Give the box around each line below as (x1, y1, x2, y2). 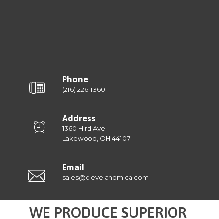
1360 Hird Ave (62, 124, 105, 132)
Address (62, 112, 96, 124)
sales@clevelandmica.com (62, 173, 149, 181)
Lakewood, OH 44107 (62, 134, 131, 142)
